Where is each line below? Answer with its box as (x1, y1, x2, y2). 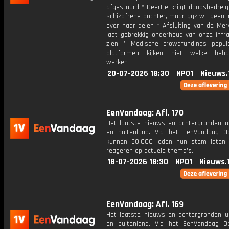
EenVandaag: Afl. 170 (106, 107, 184, 119)
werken (106, 58, 128, 67)
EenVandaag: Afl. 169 (106, 199, 184, 210)
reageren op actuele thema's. (106, 146, 193, 155)
